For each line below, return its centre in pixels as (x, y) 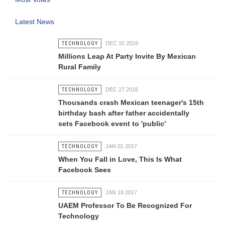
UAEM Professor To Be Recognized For (125, 205)
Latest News (35, 22)
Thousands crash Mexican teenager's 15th (131, 102)
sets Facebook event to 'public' (112, 124)
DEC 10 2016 (122, 43)
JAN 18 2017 (121, 192)
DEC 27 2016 (122, 89)
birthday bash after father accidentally (124, 113)
